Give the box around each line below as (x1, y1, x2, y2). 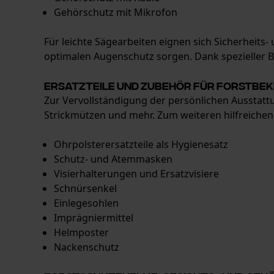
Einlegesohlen (54, 196, 119, 210)
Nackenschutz (54, 240, 119, 254)
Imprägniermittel (54, 211, 133, 224)
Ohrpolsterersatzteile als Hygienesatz (54, 138, 228, 151)
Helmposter (54, 226, 109, 239)
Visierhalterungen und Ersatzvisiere (54, 167, 219, 180)
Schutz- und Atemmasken (54, 152, 172, 166)
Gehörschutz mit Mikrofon (54, 6, 177, 19)
